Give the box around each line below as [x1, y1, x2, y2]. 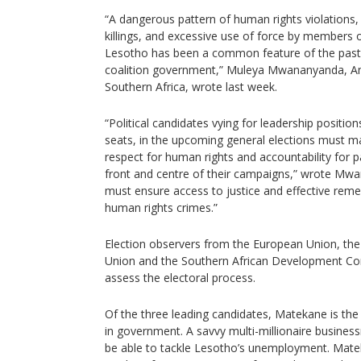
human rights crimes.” [105, 200, 218, 215]
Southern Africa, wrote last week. [105, 79, 277, 94]
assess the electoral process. [105, 270, 255, 285]
